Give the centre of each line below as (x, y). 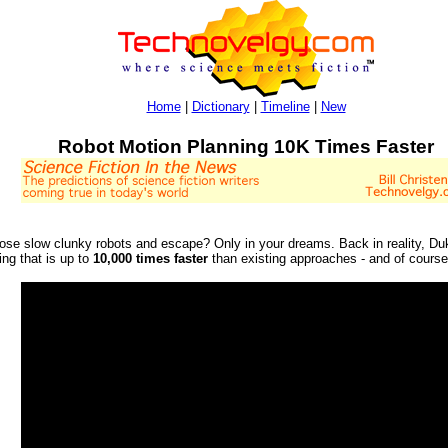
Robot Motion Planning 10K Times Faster (246, 146)
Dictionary (220, 106)
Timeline (285, 106)
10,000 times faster (150, 259)
